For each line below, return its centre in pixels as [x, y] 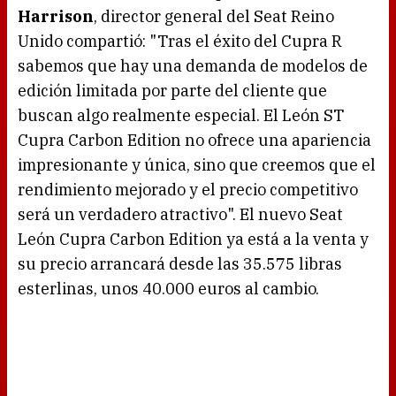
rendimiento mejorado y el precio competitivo [188, 190]
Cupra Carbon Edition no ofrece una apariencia [194, 141]
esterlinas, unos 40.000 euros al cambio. [168, 289]
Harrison [56, 17]
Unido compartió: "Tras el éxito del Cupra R [180, 42]
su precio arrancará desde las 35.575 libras [180, 264]
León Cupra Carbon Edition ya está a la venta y [193, 240]
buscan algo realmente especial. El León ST [181, 116]
